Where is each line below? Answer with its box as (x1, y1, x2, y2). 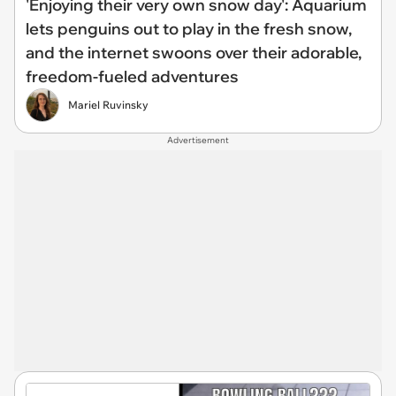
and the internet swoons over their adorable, (26, 42, 362, 63)
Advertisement (167, 133, 229, 146)
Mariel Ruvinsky (68, 97, 148, 111)
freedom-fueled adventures (26, 65, 239, 87)
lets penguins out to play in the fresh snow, (26, 18, 352, 39)
